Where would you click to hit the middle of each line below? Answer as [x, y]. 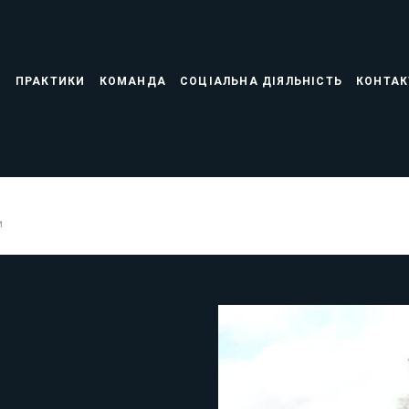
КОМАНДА [132, 81]
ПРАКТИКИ [50, 81]
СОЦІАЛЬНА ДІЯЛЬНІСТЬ [261, 81]
